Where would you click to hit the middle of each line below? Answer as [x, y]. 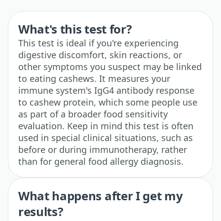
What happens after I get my [101, 195]
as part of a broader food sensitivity [93, 114]
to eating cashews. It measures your [94, 78]
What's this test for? [75, 29]
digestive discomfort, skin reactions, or [100, 55]
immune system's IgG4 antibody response [106, 90]
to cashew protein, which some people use [108, 102]
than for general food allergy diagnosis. [101, 161]
